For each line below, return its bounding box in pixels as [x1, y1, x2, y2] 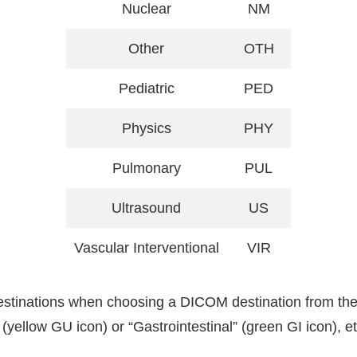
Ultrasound [112, 199, 181, 216]
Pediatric [118, 80, 175, 96]
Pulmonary [112, 159, 181, 176]
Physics [121, 120, 171, 136]
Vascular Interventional [73, 239, 219, 256]
